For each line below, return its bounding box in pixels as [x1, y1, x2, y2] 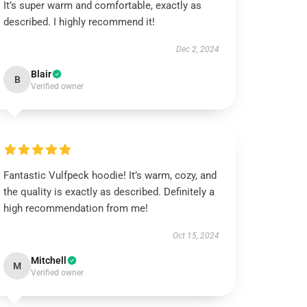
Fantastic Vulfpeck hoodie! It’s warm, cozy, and [3, 169, 217, 182]
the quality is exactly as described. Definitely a [3, 186, 215, 198]
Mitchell [31, 255, 67, 266]
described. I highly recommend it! [3, 16, 156, 28]
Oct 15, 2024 [172, 231, 219, 241]
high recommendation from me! [3, 202, 149, 214]
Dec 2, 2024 [175, 45, 219, 54]
